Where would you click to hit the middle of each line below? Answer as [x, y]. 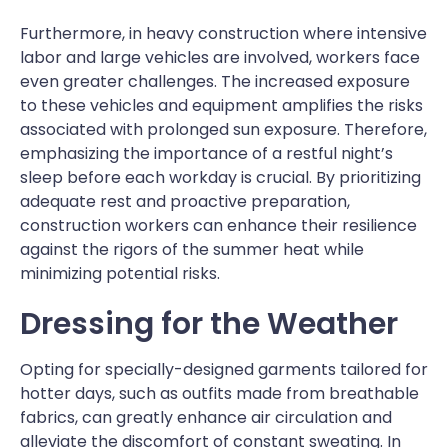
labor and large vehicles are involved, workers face [220, 57]
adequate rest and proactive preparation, [185, 201]
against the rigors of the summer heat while [192, 249]
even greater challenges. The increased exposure [215, 81]
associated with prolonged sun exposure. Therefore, [223, 129]
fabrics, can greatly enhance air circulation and [206, 417]
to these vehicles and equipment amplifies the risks [221, 105]
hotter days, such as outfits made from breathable [219, 393]
